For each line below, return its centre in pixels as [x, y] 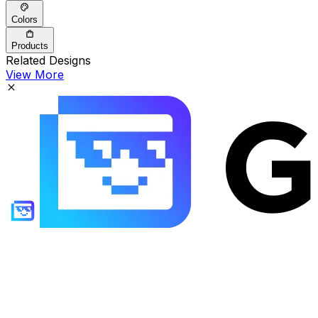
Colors [24, 19]
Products [30, 45]
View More [35, 74]
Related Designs [48, 60]
